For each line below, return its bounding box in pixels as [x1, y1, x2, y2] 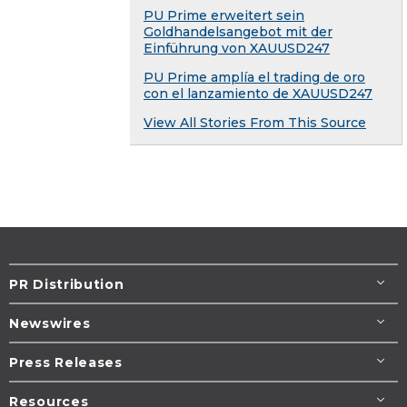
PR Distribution [9, 275, 124, 293]
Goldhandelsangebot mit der [144, 23, 333, 40]
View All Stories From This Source [144, 114, 366, 131]
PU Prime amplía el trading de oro [144, 68, 365, 85]
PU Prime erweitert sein [144, 6, 304, 24]
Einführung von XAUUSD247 [144, 39, 330, 56]
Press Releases [9, 353, 123, 371]
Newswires [9, 314, 91, 332]
